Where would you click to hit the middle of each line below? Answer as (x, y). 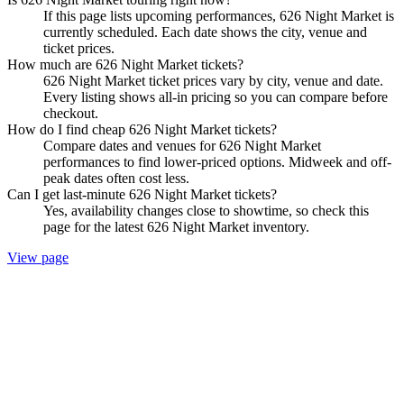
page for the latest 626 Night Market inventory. (176, 226)
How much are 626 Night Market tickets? (125, 64)
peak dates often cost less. (116, 178)
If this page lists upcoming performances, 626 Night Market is (219, 15)
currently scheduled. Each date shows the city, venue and (205, 32)
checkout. (71, 113)
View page (38, 257)
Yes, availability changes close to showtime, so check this (206, 210)
